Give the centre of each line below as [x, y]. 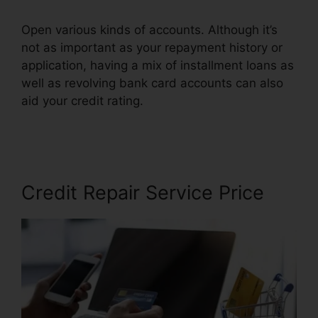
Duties [39, 118]
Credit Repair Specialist [210, 100]
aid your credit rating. [82, 100]
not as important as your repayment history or [152, 47]
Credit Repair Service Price [143, 192]
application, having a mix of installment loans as [158, 65]
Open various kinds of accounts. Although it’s [149, 29]
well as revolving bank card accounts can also [152, 83]
